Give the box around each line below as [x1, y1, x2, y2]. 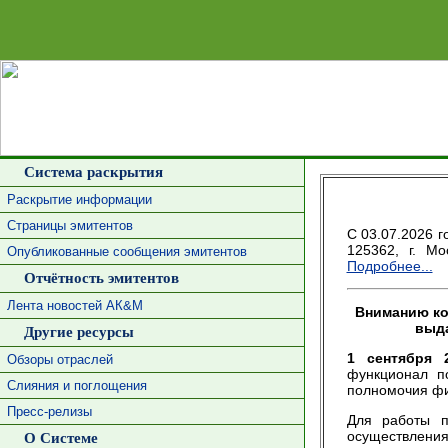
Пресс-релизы [6, 404, 92, 419]
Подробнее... [346, 258, 433, 274]
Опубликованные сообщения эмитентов [6, 244, 247, 259]
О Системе [15, 430, 98, 446]
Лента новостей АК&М [6, 298, 143, 313]
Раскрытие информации [6, 192, 152, 207]
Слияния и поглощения [6, 378, 147, 393]
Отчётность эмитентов [15, 270, 179, 286]
